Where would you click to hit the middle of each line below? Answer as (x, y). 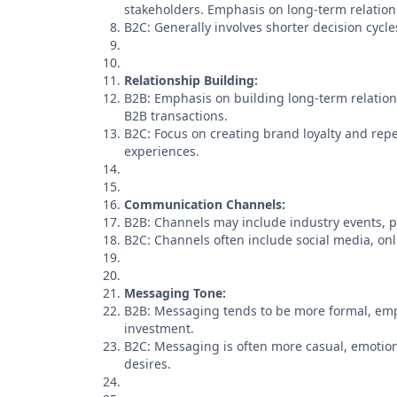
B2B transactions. (176, 116)
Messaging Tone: (175, 293)
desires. (148, 364)
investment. (159, 328)
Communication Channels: (205, 204)
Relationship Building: (191, 80)
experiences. (162, 151)
